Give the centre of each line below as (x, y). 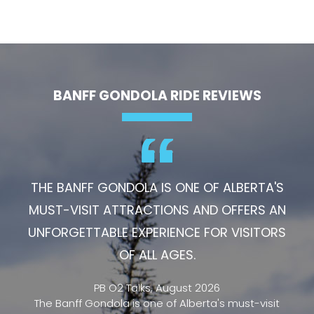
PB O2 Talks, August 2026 (157, 287)
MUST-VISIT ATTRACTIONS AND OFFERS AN (157, 210)
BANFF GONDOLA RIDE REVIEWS (157, 95)
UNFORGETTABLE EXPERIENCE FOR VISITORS (157, 232)
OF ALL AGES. (157, 254)
